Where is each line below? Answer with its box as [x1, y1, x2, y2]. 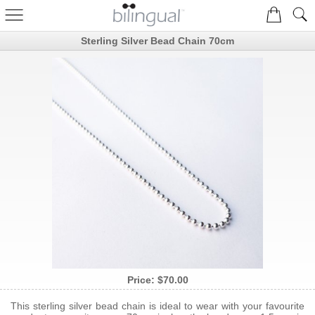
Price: [127, 274, 157, 285]
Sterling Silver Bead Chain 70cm [81, 35, 234, 46]
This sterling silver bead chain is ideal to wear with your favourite [11, 300, 304, 311]
